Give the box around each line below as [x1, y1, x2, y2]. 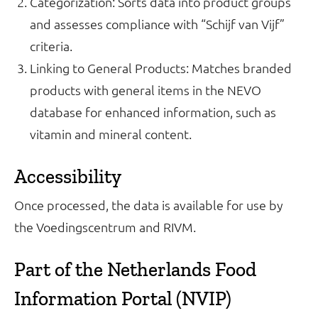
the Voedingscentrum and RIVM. [14, 219, 196, 235]
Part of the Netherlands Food [14, 258, 256, 281]
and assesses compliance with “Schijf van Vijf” [30, 16, 285, 32]
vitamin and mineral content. [30, 126, 192, 142]
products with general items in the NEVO [30, 82, 261, 98]
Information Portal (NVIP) [14, 287, 231, 310]
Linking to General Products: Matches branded [30, 60, 292, 76]
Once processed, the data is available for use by [14, 197, 283, 213]
